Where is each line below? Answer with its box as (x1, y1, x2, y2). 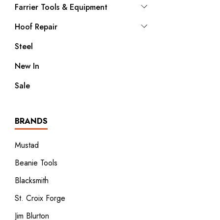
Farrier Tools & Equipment (15, 1, 108, 13)
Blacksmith (15, 175, 49, 186)
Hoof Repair (15, 21, 57, 32)
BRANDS (15, 115, 48, 127)
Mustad (15, 139, 39, 151)
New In (15, 60, 39, 72)
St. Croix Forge (15, 192, 65, 204)
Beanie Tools (15, 157, 57, 168)
